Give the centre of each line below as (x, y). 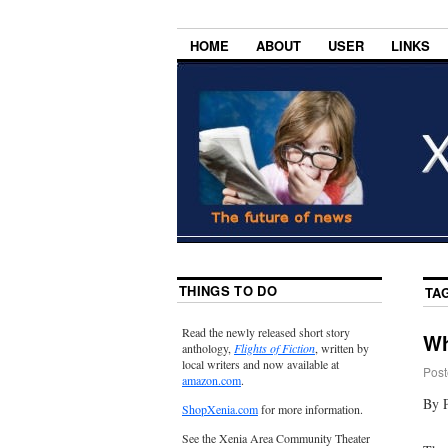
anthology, (208, 348)
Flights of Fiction (274, 348)
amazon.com (211, 380)
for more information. (310, 409)
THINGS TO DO (228, 291)
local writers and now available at (260, 364)
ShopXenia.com (220, 409)
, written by (342, 348)
